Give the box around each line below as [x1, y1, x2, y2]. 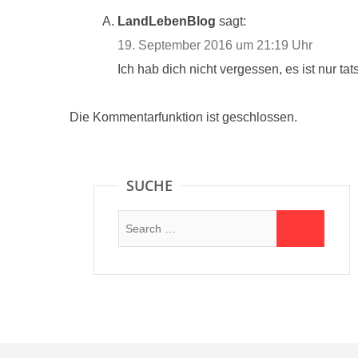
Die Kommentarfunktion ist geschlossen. [70, 109, 297, 124]
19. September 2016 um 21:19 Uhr [117, 38, 312, 52]
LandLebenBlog [117, 14, 216, 28]
